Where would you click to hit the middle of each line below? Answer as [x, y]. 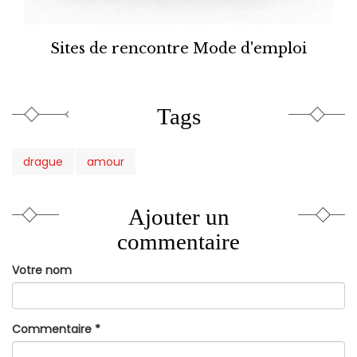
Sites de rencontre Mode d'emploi [178, 49]
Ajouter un [178, 216]
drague [43, 162]
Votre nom [42, 270]
